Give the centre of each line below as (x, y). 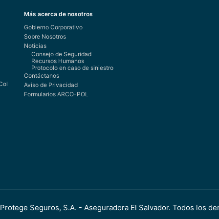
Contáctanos (42, 76)
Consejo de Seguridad (61, 54)
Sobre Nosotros (45, 37)
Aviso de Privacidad (51, 85)
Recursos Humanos (58, 61)
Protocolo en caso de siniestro (72, 68)
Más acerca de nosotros (58, 14)
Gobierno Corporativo (53, 27)
